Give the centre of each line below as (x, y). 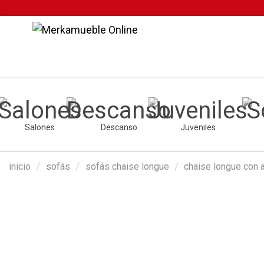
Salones (39, 128)
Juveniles (198, 128)
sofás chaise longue (127, 167)
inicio (20, 167)
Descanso (119, 128)
